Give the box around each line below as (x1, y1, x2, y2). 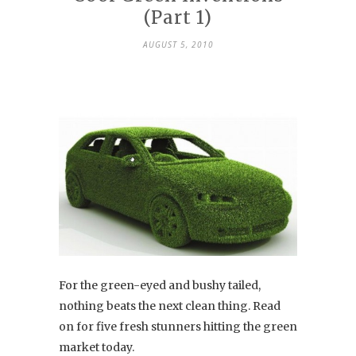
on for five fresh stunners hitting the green (59, 319, 297, 334)
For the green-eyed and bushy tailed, (59, 277, 261, 292)
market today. (59, 339, 134, 354)
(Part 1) (144, 6, 212, 29)
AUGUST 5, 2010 (142, 38, 214, 50)
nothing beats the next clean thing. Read (59, 298, 281, 313)
